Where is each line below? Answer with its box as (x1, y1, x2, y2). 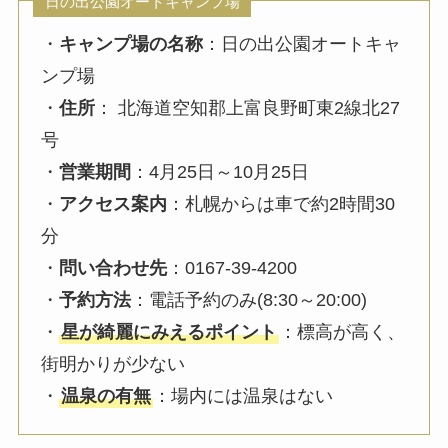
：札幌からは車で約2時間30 (167, 193, 396, 214)
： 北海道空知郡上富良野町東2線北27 (95, 97, 401, 118)
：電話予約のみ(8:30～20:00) (131, 289, 368, 310)
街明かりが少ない (41, 353, 186, 374)
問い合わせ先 (59, 257, 168, 278)
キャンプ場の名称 (59, 33, 204, 54)
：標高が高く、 (279, 321, 406, 342)
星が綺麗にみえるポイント (61, 321, 278, 342)
